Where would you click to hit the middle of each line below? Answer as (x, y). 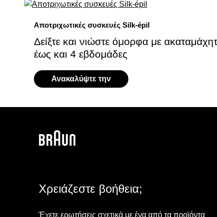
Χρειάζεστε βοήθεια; (91, 188)
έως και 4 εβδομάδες (81, 54)
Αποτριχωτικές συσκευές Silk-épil (92, 25)
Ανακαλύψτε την (81, 79)
